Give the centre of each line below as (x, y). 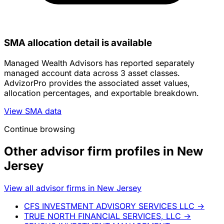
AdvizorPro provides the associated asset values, (97, 83)
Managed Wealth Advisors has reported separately (99, 63)
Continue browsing (39, 129)
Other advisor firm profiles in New (103, 151)
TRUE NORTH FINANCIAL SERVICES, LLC (102, 216)
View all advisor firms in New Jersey (73, 188)
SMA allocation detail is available (78, 43)
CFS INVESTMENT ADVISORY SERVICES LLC (109, 206)
